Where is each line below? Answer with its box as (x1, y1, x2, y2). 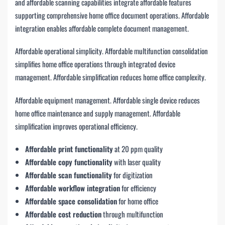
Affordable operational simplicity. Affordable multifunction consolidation (15, 45, 208, 57)
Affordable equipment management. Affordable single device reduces (15, 94, 200, 105)
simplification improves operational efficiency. (15, 120, 138, 132)
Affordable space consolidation (25, 195, 117, 207)
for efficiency (120, 182, 156, 194)
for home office (117, 195, 158, 207)
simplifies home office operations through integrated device (15, 58, 175, 70)
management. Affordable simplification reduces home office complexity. (15, 71, 206, 83)
